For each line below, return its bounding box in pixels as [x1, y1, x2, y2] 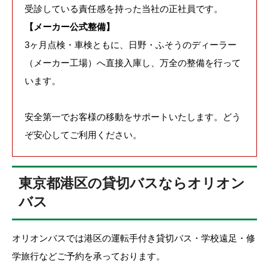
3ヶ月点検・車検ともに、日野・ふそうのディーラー [25, 40, 237, 50]
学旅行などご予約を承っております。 [12, 250, 165, 261]
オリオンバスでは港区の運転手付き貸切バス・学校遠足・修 [12, 232, 255, 243]
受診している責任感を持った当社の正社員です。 [25, 4, 223, 14]
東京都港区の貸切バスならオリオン [19, 176, 246, 192]
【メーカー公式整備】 [25, 22, 115, 32]
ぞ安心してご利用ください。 [25, 130, 142, 140]
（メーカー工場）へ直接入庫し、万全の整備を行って [25, 58, 241, 68]
